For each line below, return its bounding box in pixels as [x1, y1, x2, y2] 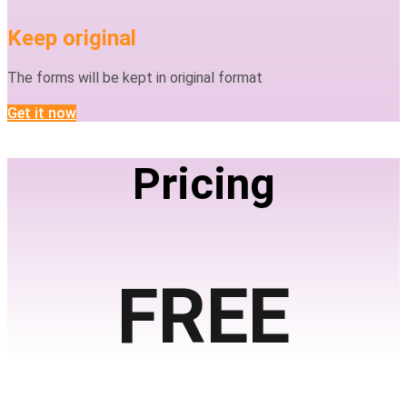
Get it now [7, 104, 76, 122]
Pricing [132, 157, 275, 210]
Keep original [7, 25, 136, 51]
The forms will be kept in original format [7, 68, 263, 86]
